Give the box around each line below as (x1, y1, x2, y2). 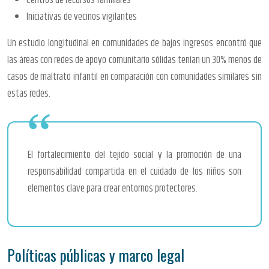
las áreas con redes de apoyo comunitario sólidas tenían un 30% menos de (7, 52, 262, 68)
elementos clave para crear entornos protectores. (28, 180, 198, 196)
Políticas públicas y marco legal (7, 243, 184, 266)
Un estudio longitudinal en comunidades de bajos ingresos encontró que (7, 35, 262, 51)
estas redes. (7, 85, 50, 101)
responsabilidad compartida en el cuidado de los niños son (28, 163, 241, 180)
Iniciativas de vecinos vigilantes (26, 8, 137, 25)
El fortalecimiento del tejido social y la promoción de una (28, 147, 241, 163)
